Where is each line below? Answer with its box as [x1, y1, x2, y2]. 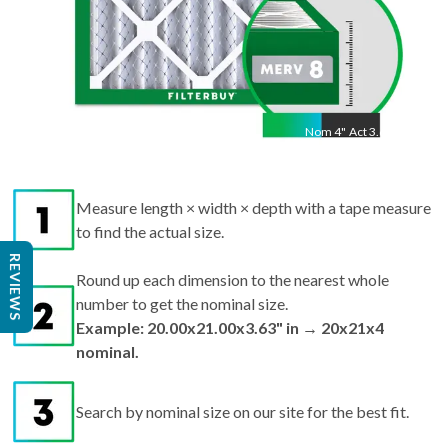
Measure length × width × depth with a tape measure [76, 198, 431, 218]
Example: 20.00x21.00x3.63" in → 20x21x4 [76, 318, 384, 338]
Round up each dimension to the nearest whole [76, 270, 389, 290]
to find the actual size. [76, 222, 224, 242]
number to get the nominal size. [76, 294, 288, 314]
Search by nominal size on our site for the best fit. [76, 402, 409, 422]
